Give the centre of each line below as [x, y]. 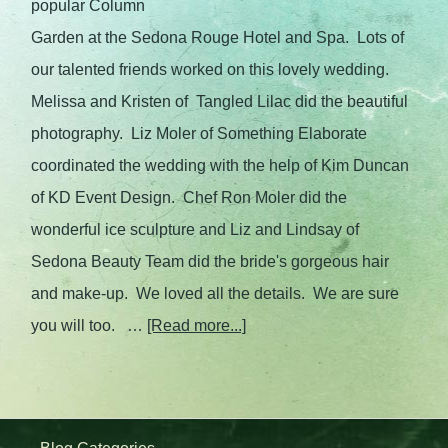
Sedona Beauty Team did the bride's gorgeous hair [210, 261]
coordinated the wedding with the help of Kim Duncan [220, 165]
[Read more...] [197, 325]
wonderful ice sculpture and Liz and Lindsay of [195, 229]
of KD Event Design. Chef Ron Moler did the [189, 197]
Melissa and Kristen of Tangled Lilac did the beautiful [220, 101]
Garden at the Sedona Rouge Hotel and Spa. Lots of [218, 37]
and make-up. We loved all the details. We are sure [215, 293]
